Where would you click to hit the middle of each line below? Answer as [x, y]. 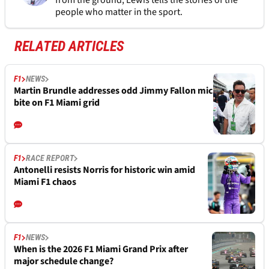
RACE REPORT [50, 158]
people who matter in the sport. [119, 12]
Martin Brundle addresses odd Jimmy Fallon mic [113, 91]
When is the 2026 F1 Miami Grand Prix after [101, 249]
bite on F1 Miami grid [57, 103]
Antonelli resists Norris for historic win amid [104, 170]
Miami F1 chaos [45, 182]
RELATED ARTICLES [69, 47]
